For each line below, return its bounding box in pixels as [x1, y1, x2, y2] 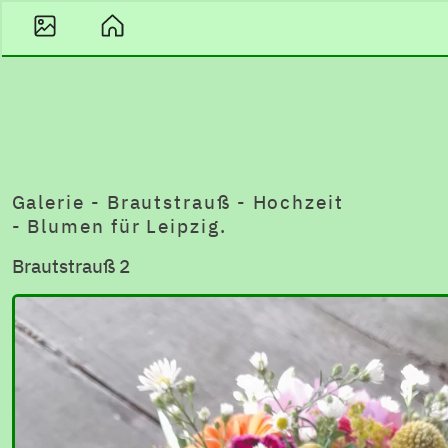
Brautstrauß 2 [11, 252, 130, 278]
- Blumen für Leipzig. [11, 212, 227, 238]
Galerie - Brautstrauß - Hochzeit [11, 188, 344, 214]
